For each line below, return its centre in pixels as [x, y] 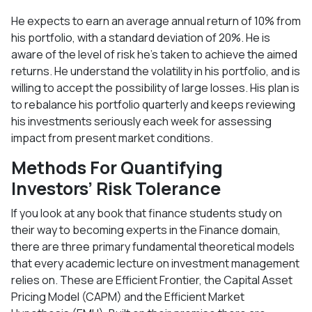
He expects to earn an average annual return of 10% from [156, 21]
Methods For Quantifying [117, 167]
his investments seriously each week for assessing [141, 121]
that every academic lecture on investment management [155, 263]
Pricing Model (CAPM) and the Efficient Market [128, 296]
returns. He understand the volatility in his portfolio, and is [156, 71]
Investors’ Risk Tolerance [116, 188]
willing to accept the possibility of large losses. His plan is [155, 87]
